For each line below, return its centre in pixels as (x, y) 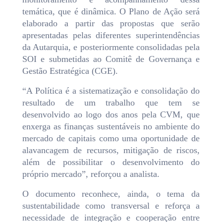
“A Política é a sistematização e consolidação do (111, 91)
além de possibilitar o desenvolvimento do (111, 162)
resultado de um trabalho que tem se (111, 103)
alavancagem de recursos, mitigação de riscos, (111, 150)
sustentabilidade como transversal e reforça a (111, 206)
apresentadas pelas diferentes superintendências (111, 35)
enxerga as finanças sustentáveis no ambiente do (111, 127)
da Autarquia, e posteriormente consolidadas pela (111, 47)
